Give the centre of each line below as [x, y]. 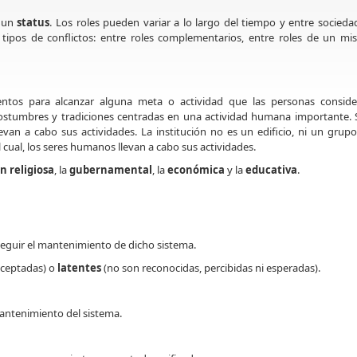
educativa [271, 169]
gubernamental [111, 169]
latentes [79, 267]
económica [196, 169]
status [33, 22]
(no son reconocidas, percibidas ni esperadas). [211, 267]
